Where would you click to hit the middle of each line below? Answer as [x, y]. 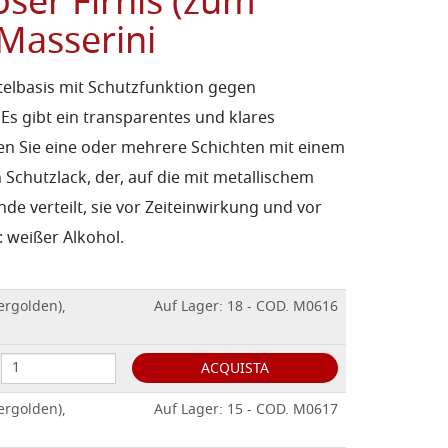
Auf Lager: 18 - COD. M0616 [246, 307]
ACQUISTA [235, 369]
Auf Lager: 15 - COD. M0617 [246, 410]
